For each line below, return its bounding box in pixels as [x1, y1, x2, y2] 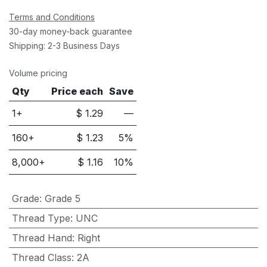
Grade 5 [44, 193, 80, 205]
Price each [51, 85, 104, 98]
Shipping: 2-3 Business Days [9, 41, 120, 51]
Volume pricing [9, 68, 67, 79]
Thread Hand [11, 232, 72, 244]
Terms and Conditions [9, 12, 95, 23]
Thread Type [11, 212, 70, 225]
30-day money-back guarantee [9, 26, 132, 37]
